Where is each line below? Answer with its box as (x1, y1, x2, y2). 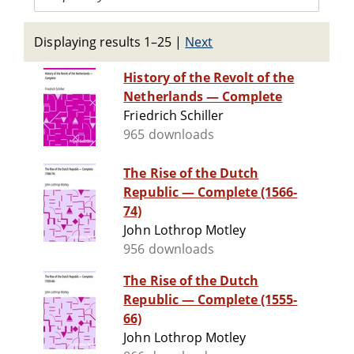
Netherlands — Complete (123, 88, 283, 106)
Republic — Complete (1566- (123, 183, 298, 201)
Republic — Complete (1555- (123, 291, 298, 309)
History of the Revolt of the (123, 69, 295, 87)
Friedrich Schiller (123, 107, 224, 125)
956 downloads (123, 240, 214, 258)
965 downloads (123, 126, 214, 144)
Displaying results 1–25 (34, 33, 172, 51)
